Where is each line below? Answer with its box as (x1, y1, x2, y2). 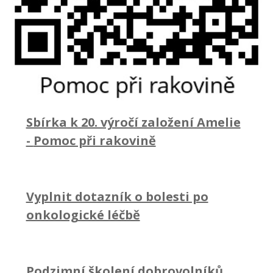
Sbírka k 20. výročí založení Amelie (26, 113, 241, 130)
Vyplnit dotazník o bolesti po (26, 188, 208, 205)
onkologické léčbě (26, 206, 140, 223)
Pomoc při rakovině (33, 132, 156, 149)
